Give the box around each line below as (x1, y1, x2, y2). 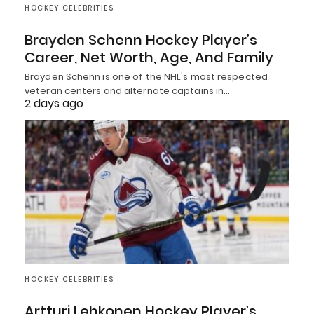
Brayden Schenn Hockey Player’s (25, 29, 257, 50)
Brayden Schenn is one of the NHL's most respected (25, 69, 268, 83)
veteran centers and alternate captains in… (25, 83, 231, 97)
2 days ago (25, 95, 83, 111)
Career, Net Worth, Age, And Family (25, 47, 273, 67)
